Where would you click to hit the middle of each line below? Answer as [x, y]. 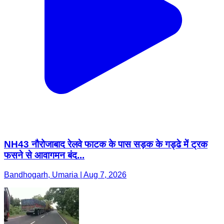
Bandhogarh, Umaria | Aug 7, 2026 [65, 175]
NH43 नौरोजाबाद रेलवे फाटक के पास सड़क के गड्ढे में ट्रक [106, 144]
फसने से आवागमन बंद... [44, 155]
